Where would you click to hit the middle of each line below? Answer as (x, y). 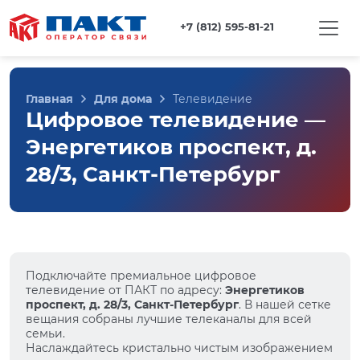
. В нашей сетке (285, 305)
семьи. (45, 333)
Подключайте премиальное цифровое (141, 276)
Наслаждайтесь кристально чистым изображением (179, 348)
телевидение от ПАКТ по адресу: (125, 290)
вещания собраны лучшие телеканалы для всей (169, 319)
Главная (49, 99)
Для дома (123, 99)
